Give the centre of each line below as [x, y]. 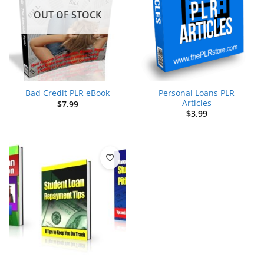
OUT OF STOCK [67, 15]
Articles [197, 103]
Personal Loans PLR [197, 93]
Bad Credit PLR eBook [67, 93]
